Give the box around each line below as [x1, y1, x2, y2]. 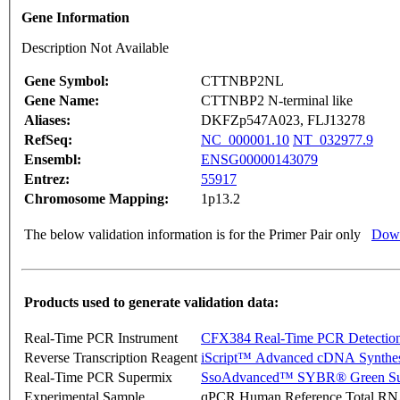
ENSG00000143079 [201, 152, 318, 168]
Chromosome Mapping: [24, 191, 169, 207]
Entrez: [24, 171, 70, 187]
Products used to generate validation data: [24, 295, 279, 311]
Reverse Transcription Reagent [24, 350, 197, 366]
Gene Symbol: [24, 73, 109, 89]
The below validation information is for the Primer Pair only [24, 227, 361, 243]
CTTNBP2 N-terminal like [201, 93, 353, 109]
